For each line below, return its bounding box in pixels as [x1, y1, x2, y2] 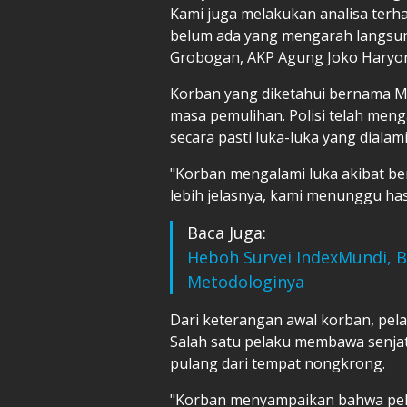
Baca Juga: [187, 221, 266, 243]
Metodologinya [187, 270, 304, 293]
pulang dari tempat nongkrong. [170, 352, 392, 373]
